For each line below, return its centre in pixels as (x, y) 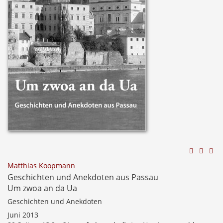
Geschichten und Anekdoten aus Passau (83, 177)
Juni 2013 (23, 215)
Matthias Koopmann (41, 166)
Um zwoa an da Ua (42, 188)
